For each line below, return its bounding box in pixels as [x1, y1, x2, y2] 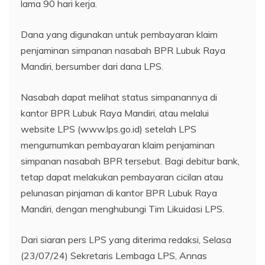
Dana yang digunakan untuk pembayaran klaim [21, 28, 218, 40]
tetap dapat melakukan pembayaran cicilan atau [21, 170, 223, 183]
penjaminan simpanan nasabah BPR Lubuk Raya [21, 44, 225, 56]
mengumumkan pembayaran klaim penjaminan [21, 138, 215, 151]
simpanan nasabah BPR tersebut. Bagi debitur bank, [21, 154, 240, 167]
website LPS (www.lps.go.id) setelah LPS [21, 122, 196, 135]
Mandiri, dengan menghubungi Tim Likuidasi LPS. [21, 202, 224, 215]
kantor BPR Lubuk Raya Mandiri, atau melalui [21, 106, 209, 119]
